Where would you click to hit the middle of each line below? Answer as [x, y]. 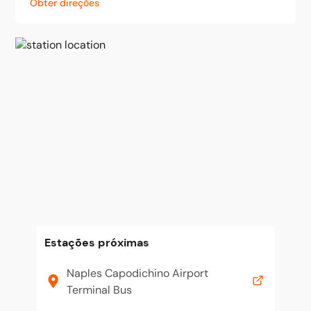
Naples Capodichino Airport [137, 273]
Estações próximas [97, 243]
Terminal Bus [99, 290]
